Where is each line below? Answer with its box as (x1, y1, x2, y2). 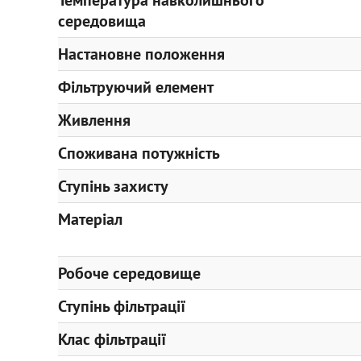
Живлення (58, 110, 131, 131)
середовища (58, 10, 146, 31)
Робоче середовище (58, 263, 201, 284)
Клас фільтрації (58, 329, 166, 350)
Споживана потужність (58, 143, 220, 164)
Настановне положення (58, 44, 225, 64)
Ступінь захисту (58, 176, 168, 197)
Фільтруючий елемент (58, 77, 214, 98)
